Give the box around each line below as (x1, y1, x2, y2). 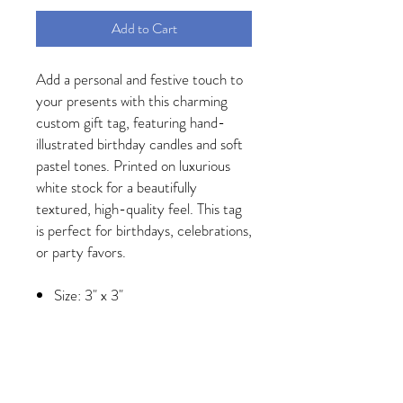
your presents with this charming (36, 89, 228, 112)
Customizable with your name (54, 370, 228, 392)
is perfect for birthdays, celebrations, (36, 219, 252, 241)
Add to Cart (111, 17, 177, 39)
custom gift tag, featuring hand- (36, 111, 225, 133)
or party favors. (36, 240, 126, 263)
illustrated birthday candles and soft (36, 132, 243, 155)
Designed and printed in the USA (54, 348, 249, 371)
